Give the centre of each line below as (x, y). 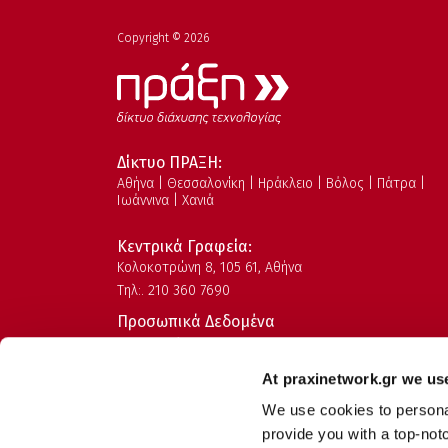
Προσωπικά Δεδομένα (196, 322)
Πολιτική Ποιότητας (188, 394)
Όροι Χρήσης (164, 346)
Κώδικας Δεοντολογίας (199, 418)
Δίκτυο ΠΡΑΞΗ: (169, 163)
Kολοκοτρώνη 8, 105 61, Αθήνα (209, 268)
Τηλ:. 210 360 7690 (173, 291)
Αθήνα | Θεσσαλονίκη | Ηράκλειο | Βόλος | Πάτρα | (271, 184)
